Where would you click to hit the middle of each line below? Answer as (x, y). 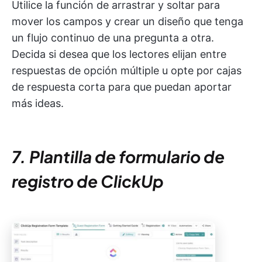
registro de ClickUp (88, 181)
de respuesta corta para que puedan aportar (122, 87)
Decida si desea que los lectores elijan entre (119, 54)
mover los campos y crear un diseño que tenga (127, 21)
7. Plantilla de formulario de (118, 156)
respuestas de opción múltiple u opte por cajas (127, 70)
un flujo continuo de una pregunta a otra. (113, 37)
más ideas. (38, 103)
